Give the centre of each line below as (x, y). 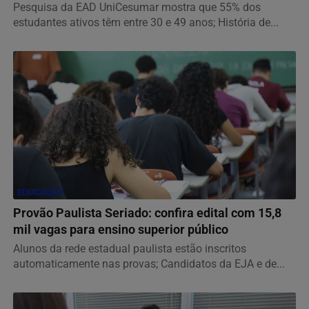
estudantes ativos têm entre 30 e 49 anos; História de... (146, 22)
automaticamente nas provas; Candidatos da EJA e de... (149, 263)
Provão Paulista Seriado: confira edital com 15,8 (147, 213)
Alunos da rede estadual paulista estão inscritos (130, 248)
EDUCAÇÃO (40, 192)
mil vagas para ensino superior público (121, 229)
